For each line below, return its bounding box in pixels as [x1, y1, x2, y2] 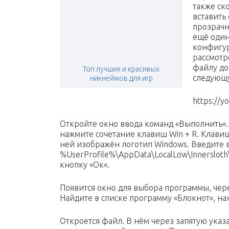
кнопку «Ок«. [60, 160, 109, 170]
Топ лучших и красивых [83, 65, 159, 74]
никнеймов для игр [89, 74, 153, 83]
